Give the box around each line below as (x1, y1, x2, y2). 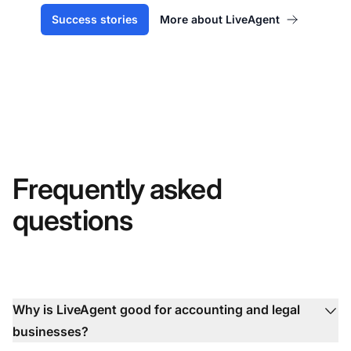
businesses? (13, 324, 89, 340)
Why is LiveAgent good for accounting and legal (13, 302, 300, 318)
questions (13, 203, 132, 238)
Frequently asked (13, 172, 222, 207)
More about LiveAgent (159, 13, 280, 27)
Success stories (51, 13, 138, 27)
